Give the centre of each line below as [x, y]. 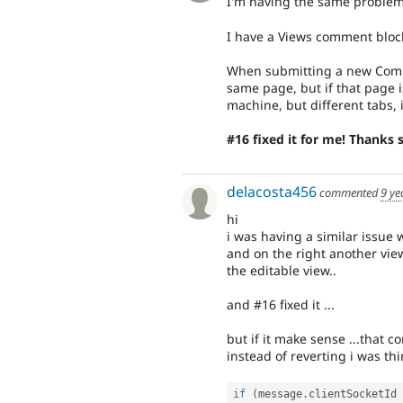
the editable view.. [282, 270]
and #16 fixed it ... [281, 304]
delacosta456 [272, 191]
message [280, 394]
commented [349, 192]
